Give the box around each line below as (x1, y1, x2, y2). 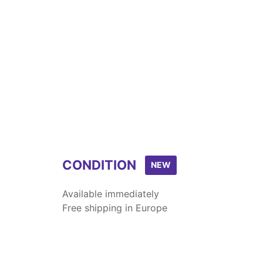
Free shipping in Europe (62, 202, 167, 214)
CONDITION (62, 157, 136, 173)
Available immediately (62, 188, 159, 200)
